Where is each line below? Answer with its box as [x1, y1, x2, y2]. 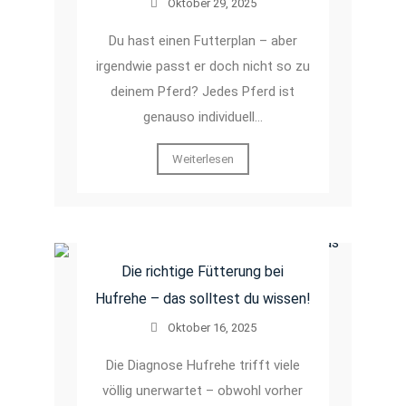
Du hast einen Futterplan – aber [108, 32, 297, 49]
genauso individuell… [142, 108, 263, 125]
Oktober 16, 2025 [167, 320, 256, 334]
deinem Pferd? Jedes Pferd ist [111, 82, 295, 100]
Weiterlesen [171, 151, 234, 166]
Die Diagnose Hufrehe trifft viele [105, 356, 300, 373]
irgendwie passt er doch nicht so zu [95, 57, 310, 74]
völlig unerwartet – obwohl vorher [102, 382, 304, 399]
